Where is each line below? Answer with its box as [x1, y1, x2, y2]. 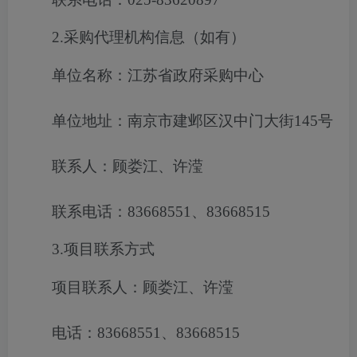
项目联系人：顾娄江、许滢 [52, 279, 233, 296]
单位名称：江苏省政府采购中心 [52, 67, 264, 84]
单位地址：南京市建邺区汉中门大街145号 [52, 112, 333, 129]
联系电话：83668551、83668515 [52, 203, 270, 220]
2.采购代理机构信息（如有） [52, 29, 245, 45]
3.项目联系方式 [52, 241, 155, 257]
